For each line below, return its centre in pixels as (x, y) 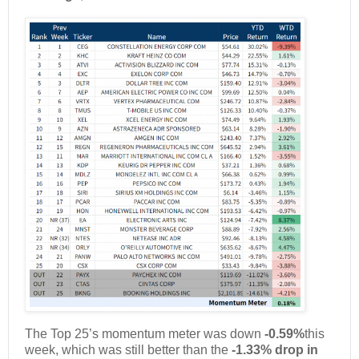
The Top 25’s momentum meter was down (145, 334)
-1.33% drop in (275, 350)
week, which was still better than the (128, 350)
